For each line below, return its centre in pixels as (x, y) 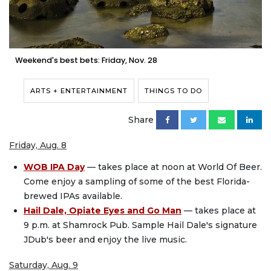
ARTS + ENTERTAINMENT (79, 90)
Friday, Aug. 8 (38, 145)
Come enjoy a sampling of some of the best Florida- (137, 182)
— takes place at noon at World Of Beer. (175, 167)
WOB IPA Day (54, 167)
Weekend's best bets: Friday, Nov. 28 (86, 60)
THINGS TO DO (173, 90)
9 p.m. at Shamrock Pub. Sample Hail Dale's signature (140, 225)
